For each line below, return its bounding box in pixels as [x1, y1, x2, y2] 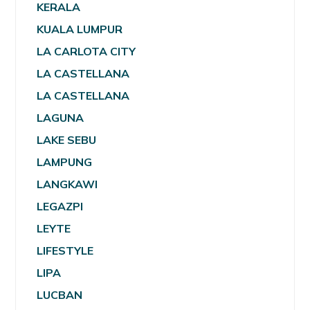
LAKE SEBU [37, 132, 97, 147]
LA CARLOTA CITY [37, 44, 136, 58]
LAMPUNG [37, 154, 93, 169]
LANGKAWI [37, 176, 98, 191]
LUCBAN [37, 287, 83, 302]
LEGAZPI [37, 199, 84, 213]
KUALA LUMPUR [37, 21, 123, 36]
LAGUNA [37, 110, 84, 125]
